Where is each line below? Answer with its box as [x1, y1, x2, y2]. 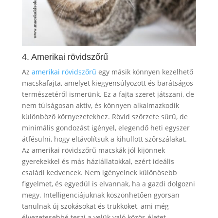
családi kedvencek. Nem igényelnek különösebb [21, 168, 177, 178]
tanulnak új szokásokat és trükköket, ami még [21, 201, 169, 211]
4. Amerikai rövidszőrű [21, 52, 108, 62]
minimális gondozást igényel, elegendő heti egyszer [21, 123, 190, 133]
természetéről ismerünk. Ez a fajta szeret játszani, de [21, 90, 194, 99]
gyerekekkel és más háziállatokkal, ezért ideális [21, 157, 174, 166]
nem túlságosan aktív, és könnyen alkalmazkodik [21, 101, 179, 110]
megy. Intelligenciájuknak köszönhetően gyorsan [21, 190, 180, 200]
